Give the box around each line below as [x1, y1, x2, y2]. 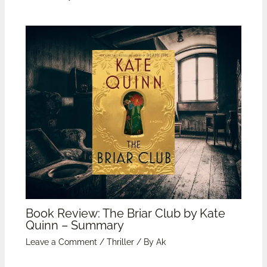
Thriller [106, 237, 134, 247]
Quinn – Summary [25, 218, 124, 232]
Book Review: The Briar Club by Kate [25, 206, 225, 221]
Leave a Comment [25, 237, 97, 247]
